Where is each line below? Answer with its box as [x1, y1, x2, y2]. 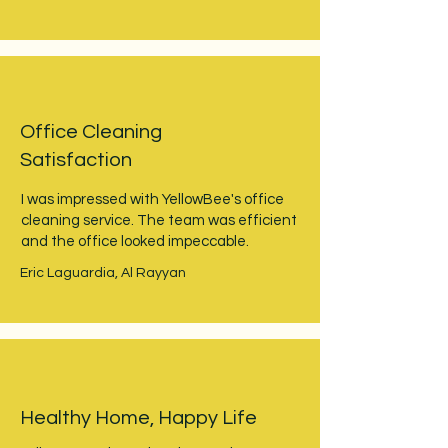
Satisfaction [20, 150, 132, 170]
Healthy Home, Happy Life [20, 408, 257, 428]
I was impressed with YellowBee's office [21, 192, 284, 207]
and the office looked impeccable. [21, 234, 249, 249]
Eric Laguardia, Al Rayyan [20, 266, 186, 280]
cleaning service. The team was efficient [21, 213, 297, 228]
